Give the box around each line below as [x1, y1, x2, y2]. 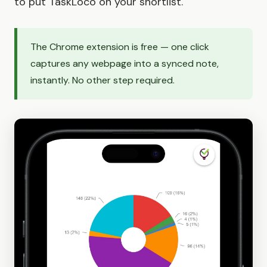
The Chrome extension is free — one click [30, 41, 209, 54]
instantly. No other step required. [30, 74, 175, 87]
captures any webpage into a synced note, [30, 57, 219, 70]
